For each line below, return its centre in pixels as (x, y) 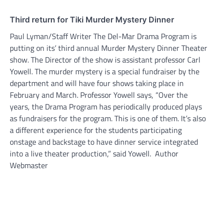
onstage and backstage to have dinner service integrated (104, 142)
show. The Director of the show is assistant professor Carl (105, 59)
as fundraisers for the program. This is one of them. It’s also (108, 118)
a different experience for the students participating (96, 130)
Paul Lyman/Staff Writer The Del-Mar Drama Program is (103, 36)
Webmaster (29, 165)
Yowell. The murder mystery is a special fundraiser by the (105, 71)
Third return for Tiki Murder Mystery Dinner (92, 19)
